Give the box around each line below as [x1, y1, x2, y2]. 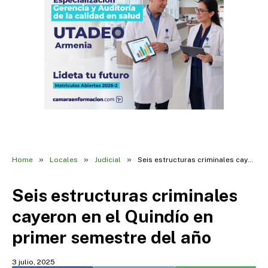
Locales [50, 156, 78, 164]
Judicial [95, 156, 121, 164]
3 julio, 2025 [12, 258, 55, 266]
